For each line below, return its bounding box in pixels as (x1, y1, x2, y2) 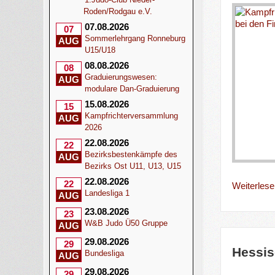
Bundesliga (85, 249, 125, 258)
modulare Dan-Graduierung (85, 84, 180, 93)
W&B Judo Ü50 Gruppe (85, 219, 168, 228)
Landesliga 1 (85, 188, 130, 198)
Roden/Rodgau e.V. (83, 7, 153, 16)
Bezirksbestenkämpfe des (85, 150, 178, 159)
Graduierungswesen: (85, 72, 158, 82)
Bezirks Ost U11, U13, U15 (85, 161, 182, 171)
